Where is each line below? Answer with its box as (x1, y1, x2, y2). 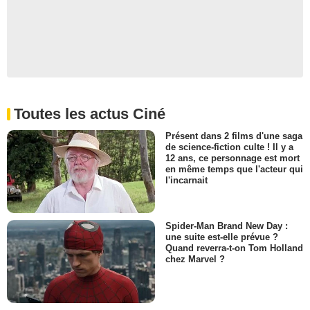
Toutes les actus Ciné (14, 104, 165, 122)
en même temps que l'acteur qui (165, 163, 303, 174)
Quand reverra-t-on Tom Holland (165, 243, 303, 254)
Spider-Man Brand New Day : (165, 221, 288, 232)
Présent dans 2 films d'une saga (165, 130, 302, 141)
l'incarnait (165, 174, 208, 185)
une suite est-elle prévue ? (165, 232, 278, 243)
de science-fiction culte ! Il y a (165, 141, 293, 152)
